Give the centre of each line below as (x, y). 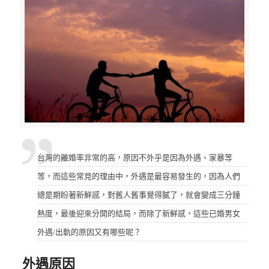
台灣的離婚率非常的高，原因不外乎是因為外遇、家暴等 (134, 157)
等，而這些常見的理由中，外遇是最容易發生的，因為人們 (138, 176)
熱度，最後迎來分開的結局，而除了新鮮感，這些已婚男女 (138, 213)
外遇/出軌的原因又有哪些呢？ (89, 232)
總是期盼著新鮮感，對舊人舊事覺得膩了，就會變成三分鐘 (138, 195)
